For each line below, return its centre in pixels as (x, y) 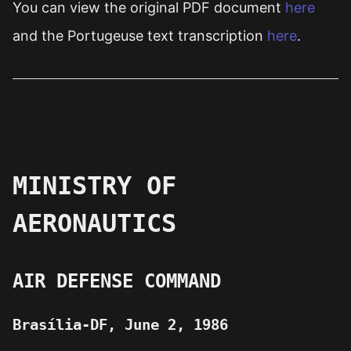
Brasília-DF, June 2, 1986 (120, 325)
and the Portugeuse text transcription (138, 36)
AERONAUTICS (94, 223)
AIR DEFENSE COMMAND (117, 281)
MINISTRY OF (94, 186)
